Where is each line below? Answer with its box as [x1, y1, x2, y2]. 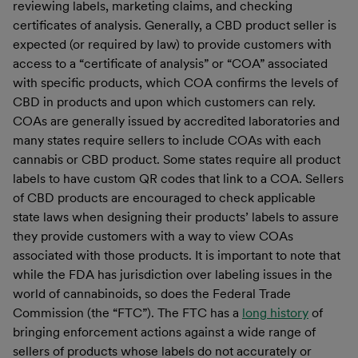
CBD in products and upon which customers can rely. [13, 93, 316, 109]
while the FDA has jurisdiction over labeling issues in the [13, 266, 332, 282]
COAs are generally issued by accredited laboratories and [13, 113, 340, 129]
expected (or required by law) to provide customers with [13, 36, 332, 52]
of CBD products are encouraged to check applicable [13, 189, 316, 205]
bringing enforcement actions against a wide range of [13, 324, 316, 340]
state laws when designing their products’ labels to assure [13, 209, 339, 225]
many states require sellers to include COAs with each [13, 132, 321, 148]
